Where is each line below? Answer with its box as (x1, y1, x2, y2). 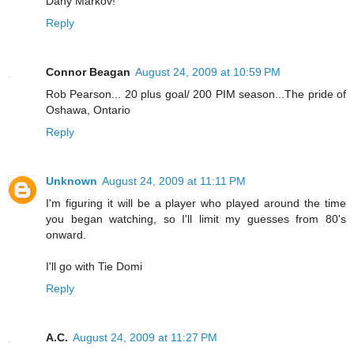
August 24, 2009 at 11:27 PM (73, 330, 217, 344)
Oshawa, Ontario (46, 103, 130, 116)
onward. (46, 228, 86, 241)
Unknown (46, 174, 97, 187)
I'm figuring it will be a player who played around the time (46, 196, 346, 209)
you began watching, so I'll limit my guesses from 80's (46, 212, 346, 225)
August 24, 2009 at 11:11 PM (102, 174, 246, 187)
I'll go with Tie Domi (46, 259, 142, 273)
